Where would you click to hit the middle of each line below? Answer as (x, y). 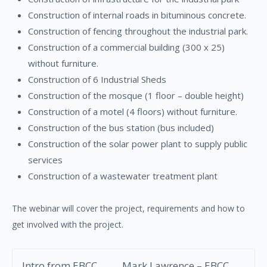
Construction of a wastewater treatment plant (123, 176)
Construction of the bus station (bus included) (121, 127)
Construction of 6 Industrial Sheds (97, 79)
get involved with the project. (68, 224)
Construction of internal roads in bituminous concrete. (137, 15)
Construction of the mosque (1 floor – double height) (136, 95)
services (45, 159)
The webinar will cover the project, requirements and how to (128, 208)
